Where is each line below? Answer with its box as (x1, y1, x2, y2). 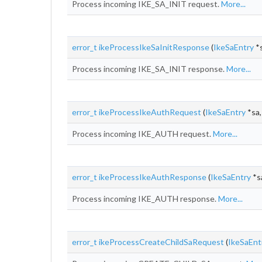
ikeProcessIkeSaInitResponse (99, 42, 209, 52)
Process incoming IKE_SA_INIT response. (72, 64, 226, 74)
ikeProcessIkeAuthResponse (99, 172, 206, 182)
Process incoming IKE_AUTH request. (72, 129, 213, 139)
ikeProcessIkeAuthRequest (99, 107, 201, 117)
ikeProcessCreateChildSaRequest (99, 237, 224, 247)
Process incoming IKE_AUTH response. (72, 194, 218, 204)
